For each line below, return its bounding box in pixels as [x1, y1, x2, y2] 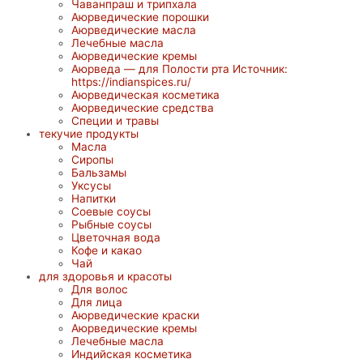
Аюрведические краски [71, 309, 199, 322]
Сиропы [71, 153, 113, 167]
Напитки [71, 192, 116, 206]
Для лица [71, 296, 122, 310]
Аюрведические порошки [71, 11, 209, 24]
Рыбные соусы [71, 218, 152, 232]
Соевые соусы [71, 205, 151, 219]
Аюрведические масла [71, 23, 196, 37]
